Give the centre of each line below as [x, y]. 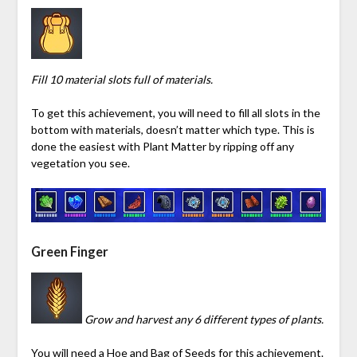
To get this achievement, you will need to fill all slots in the [175, 112]
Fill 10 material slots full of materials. [122, 79]
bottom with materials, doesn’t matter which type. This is [173, 129]
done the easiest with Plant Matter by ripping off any [162, 146]
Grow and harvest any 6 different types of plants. [204, 319]
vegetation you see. [80, 163]
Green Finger [69, 251]
